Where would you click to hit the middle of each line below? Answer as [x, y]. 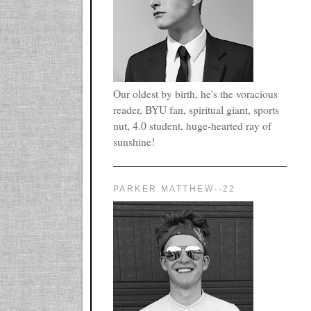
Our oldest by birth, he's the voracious [195, 94]
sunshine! [134, 142]
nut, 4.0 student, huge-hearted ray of [192, 126]
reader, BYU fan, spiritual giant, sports [196, 110]
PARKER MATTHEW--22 [175, 188]
